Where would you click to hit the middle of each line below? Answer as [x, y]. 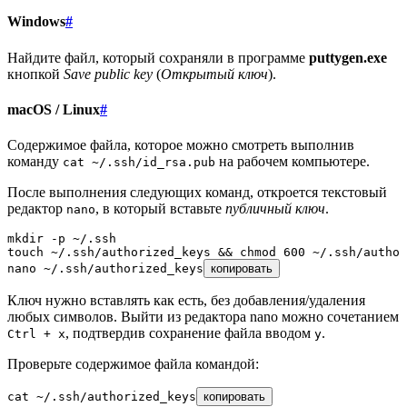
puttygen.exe [348, 57]
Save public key [108, 74]
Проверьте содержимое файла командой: [133, 364]
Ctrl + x [36, 334]
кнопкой [35, 74]
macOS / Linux [54, 109]
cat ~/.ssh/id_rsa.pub [139, 163]
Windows [36, 22]
